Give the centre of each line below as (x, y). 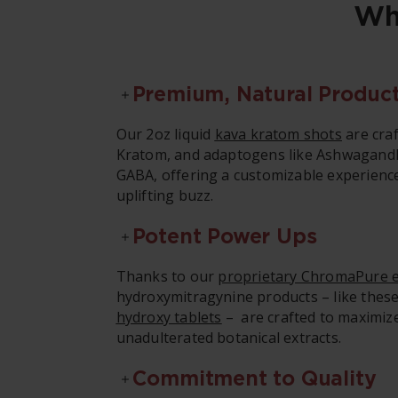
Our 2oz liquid (165, 134)
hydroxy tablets (169, 317)
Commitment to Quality (254, 378)
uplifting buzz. (165, 195)
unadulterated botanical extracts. (231, 338)
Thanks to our (167, 276)
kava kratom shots (278, 134)
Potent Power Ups (224, 236)
